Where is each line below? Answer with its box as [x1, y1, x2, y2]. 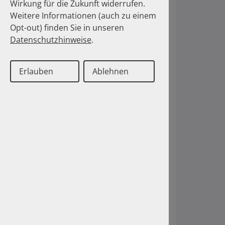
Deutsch [14, 201, 47, 212]
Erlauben [19, 66, 53, 77]
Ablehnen [92, 66, 129, 77]
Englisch [52, 201, 83, 212]
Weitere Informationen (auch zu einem [10, 10, 156, 21]
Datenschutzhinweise [10, 34, 91, 45]
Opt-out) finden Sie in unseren [10, 22, 124, 33]
